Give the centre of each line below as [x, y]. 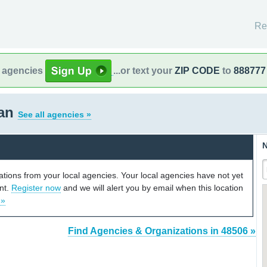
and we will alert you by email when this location [152, 187]
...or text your [144, 70]
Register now [36, 187]
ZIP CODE [197, 70]
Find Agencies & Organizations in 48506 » [162, 231]
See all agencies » [55, 114]
